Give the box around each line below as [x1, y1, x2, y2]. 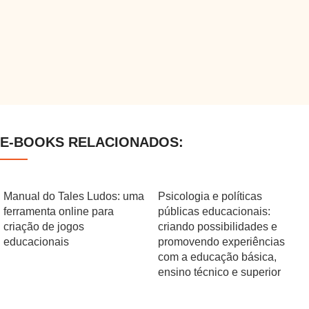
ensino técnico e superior [158, 266, 281, 278]
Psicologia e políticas [158, 190, 262, 202]
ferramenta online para [3, 206, 114, 217]
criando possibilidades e [158, 221, 277, 232]
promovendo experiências [158, 236, 285, 248]
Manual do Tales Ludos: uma [3, 190, 144, 202]
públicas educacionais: [158, 206, 270, 217]
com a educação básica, [158, 251, 277, 263]
